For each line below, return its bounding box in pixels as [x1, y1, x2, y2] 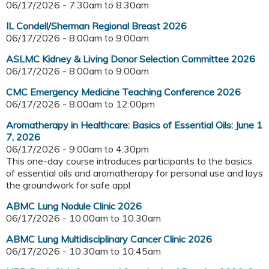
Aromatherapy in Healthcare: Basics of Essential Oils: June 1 [6, 119, 262, 131]
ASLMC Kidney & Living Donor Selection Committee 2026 [6, 53, 255, 65]
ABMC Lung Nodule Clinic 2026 [6, 200, 142, 213]
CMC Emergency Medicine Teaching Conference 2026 [6, 86, 241, 98]
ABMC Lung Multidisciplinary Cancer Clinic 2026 [6, 233, 212, 246]
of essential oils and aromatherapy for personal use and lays [6, 167, 263, 180]
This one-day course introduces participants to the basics [6, 155, 252, 168]
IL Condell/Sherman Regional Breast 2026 [6, 20, 187, 32]
